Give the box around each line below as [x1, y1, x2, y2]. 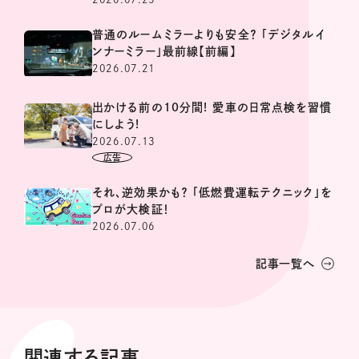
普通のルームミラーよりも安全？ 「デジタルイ [92, 28, 325, 40]
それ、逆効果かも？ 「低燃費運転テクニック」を [92, 186, 333, 198]
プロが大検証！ [92, 203, 170, 215]
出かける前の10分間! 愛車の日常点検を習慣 [92, 101, 332, 113]
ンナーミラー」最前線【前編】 [92, 45, 236, 57]
